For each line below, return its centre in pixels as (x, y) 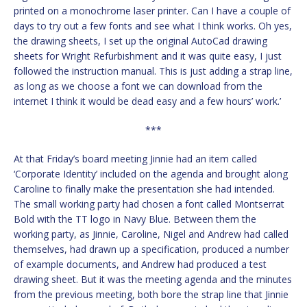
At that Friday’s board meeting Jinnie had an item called (135, 159)
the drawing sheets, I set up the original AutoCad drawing (140, 41)
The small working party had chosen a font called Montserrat (149, 204)
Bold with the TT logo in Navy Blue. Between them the (135, 219)
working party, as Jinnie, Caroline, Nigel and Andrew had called (151, 234)
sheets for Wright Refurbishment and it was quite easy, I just (148, 56)
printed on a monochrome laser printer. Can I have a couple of (152, 11)
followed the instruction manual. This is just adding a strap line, (153, 71)
